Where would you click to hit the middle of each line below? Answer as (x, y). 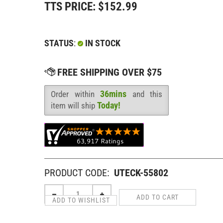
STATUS (59, 43)
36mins (113, 94)
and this (144, 94)
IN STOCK (102, 43)
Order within (75, 94)
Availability (65, 101)
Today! (109, 105)
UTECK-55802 (141, 172)
